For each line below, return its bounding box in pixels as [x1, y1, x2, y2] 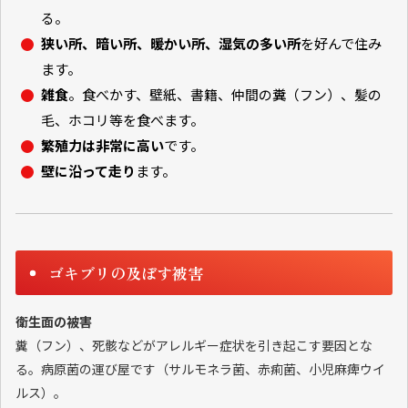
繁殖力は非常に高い [41, 136, 164, 156]
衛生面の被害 [15, 312, 92, 331]
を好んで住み [301, 34, 382, 54]
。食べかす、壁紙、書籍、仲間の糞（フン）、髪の [68, 85, 382, 105]
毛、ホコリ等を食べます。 [41, 110, 204, 130]
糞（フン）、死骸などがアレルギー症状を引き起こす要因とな [15, 336, 372, 355]
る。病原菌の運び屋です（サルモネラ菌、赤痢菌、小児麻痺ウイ [15, 360, 385, 379]
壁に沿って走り [41, 161, 136, 181]
